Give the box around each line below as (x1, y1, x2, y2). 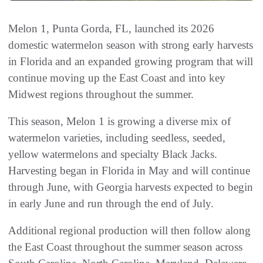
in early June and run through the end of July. (8, 197, 214, 210)
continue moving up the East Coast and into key (8, 72, 225, 85)
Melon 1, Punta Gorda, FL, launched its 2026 (8, 22, 214, 35)
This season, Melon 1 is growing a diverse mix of (8, 115, 231, 128)
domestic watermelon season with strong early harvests (8, 39, 253, 52)
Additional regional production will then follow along (8, 224, 251, 237)
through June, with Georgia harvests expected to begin (8, 181, 253, 194)
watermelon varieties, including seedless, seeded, (8, 131, 225, 144)
